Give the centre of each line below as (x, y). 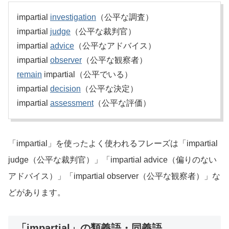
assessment (72, 103)
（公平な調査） (125, 17)
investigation (73, 17)
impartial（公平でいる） (87, 75)
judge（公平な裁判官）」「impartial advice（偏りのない (112, 160)
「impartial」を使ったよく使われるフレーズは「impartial (113, 144)
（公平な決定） (109, 89)
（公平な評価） (122, 103)
